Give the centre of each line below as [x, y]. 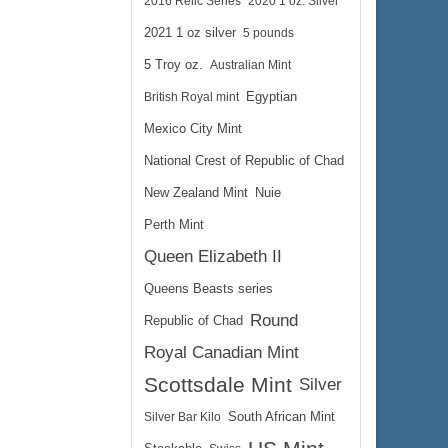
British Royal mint [191, 97]
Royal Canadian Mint [221, 352]
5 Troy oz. [173, 65]
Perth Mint [174, 225]
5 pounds [268, 33]
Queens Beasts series [208, 289]
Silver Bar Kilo [182, 417]
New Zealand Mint [196, 193]
